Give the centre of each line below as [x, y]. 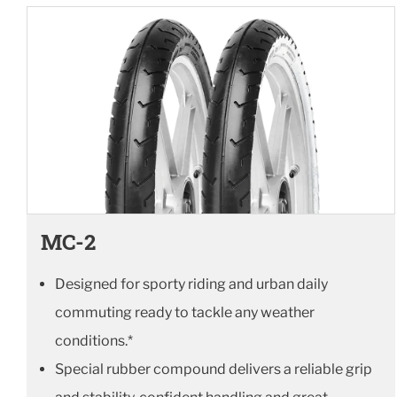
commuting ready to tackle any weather [185, 312]
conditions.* [94, 340]
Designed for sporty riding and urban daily [191, 284]
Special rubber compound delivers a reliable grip [214, 369]
